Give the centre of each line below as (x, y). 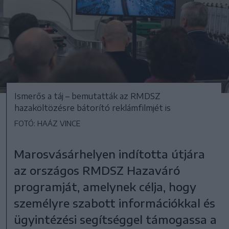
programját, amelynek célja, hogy (105, 186)
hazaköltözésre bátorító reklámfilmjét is (93, 108)
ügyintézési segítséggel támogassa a (116, 219)
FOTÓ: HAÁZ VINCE (47, 123)
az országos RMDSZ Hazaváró (97, 170)
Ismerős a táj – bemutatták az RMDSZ (87, 96)
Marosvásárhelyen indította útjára (110, 154)
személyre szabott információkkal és (115, 203)
